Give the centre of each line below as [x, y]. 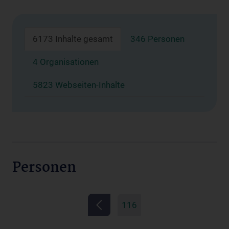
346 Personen [157, 39]
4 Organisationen [66, 62]
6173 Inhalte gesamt [73, 39]
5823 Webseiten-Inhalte [79, 85]
